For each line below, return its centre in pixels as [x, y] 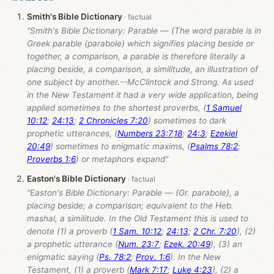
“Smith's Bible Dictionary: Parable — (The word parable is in [144, 31]
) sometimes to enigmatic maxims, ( [120, 146]
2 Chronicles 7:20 [113, 121]
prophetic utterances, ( [72, 134]
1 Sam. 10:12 [137, 231]
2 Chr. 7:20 [215, 231]
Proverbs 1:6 [51, 159]
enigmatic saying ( [63, 257]
